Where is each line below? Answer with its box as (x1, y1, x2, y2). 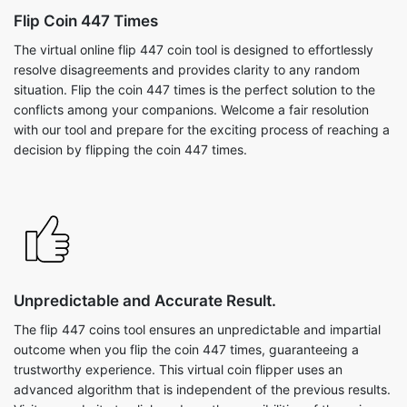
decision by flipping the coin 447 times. (14, 142, 247, 157)
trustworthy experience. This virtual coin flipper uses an (14, 362, 342, 377)
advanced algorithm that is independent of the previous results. (14, 382, 391, 397)
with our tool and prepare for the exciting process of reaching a (14, 122, 390, 137)
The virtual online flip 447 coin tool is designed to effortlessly (14, 42, 373, 57)
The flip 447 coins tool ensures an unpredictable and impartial (14, 322, 381, 337)
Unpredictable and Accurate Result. (14, 292, 276, 310)
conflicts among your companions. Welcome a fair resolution (14, 102, 369, 117)
